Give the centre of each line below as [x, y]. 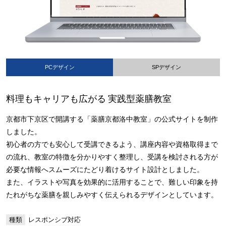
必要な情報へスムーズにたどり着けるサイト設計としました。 [105, 169]
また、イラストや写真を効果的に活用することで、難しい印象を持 [112, 182]
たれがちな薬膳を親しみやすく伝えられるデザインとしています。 [112, 195]
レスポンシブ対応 [54, 219]
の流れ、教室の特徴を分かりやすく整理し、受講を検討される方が [112, 157]
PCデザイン [60, 67]
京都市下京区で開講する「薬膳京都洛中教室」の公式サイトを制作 [112, 119]
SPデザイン [166, 67]
